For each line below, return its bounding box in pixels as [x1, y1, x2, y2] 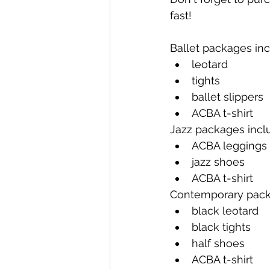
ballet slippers [192, 90, 263, 103]
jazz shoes [192, 155, 245, 168]
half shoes [192, 237, 245, 250]
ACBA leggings [192, 139, 267, 152]
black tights [192, 221, 251, 233]
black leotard [192, 204, 259, 217]
